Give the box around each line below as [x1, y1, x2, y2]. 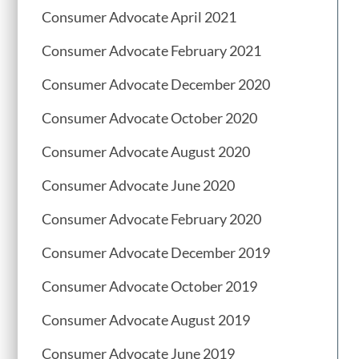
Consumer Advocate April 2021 [42, 8, 236, 26]
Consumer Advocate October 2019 [42, 277, 257, 296]
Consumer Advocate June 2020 [42, 176, 235, 195]
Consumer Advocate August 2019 [42, 311, 250, 329]
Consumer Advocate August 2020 [42, 143, 250, 161]
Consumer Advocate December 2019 [42, 244, 270, 262]
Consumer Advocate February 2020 [42, 210, 261, 228]
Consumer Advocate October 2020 [42, 109, 257, 127]
